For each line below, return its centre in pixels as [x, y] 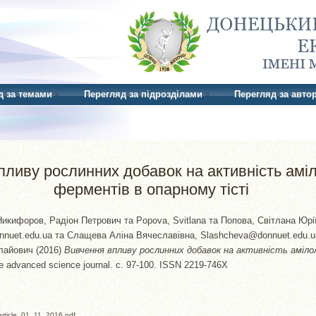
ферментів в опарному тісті [151, 189]
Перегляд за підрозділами [143, 94]
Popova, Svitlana [171, 220]
